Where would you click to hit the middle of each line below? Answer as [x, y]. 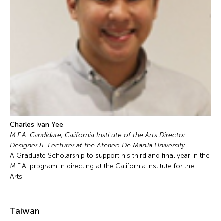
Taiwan [25, 210]
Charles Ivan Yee [37, 124]
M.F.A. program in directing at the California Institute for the [102, 166]
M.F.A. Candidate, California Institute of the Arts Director [99, 135]
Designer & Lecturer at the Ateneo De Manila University [98, 145]
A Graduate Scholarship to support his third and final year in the [110, 155]
